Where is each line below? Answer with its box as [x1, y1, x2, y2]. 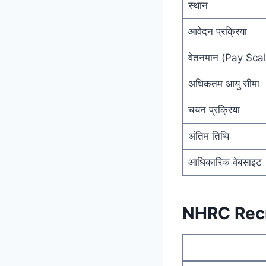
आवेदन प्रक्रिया [188, 25, 247, 37]
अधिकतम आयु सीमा [188, 77, 259, 90]
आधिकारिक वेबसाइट [188, 156, 262, 168]
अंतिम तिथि [188, 129, 229, 142]
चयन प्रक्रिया [188, 103, 240, 116]
